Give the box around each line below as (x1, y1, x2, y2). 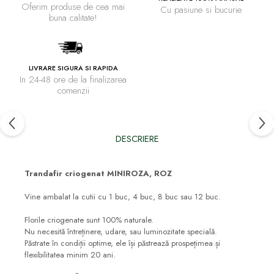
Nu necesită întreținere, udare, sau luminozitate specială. (24, 226, 217, 238)
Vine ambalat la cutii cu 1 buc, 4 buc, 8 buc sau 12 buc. (24, 191, 221, 203)
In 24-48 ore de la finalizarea (20, 73, 127, 87)
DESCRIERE (115, 132, 159, 146)
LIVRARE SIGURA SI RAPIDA (28, 63, 118, 73)
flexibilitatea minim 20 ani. (24, 249, 116, 261)
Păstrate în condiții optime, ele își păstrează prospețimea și (24, 237, 220, 250)
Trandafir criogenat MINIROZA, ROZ (24, 168, 172, 180)
